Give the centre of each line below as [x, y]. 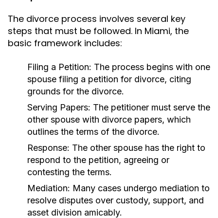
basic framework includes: [65, 43]
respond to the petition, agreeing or [98, 160]
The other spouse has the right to [137, 148]
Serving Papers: [59, 107]
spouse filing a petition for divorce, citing [109, 79]
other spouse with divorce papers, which [109, 119]
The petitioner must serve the [150, 107]
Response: [48, 148]
